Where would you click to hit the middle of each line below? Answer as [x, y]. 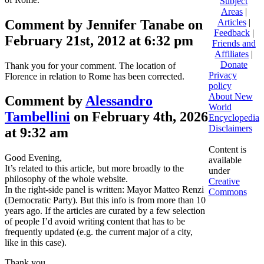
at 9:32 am [37, 133]
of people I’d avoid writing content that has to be [95, 222]
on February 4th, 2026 [139, 117]
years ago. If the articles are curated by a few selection [105, 211]
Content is [227, 149]
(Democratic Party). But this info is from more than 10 [105, 200]
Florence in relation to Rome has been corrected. [95, 76]
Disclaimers [230, 128]
